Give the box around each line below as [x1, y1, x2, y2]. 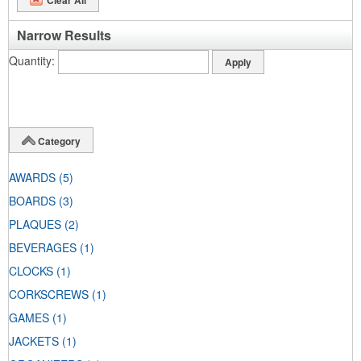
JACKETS [9, 333, 59, 350]
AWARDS [9, 169, 56, 186]
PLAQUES [9, 216, 61, 233]
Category [38, 133, 81, 148]
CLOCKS [9, 263, 53, 280]
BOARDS [9, 193, 56, 210]
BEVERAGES [9, 239, 77, 256]
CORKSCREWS [9, 286, 89, 303]
